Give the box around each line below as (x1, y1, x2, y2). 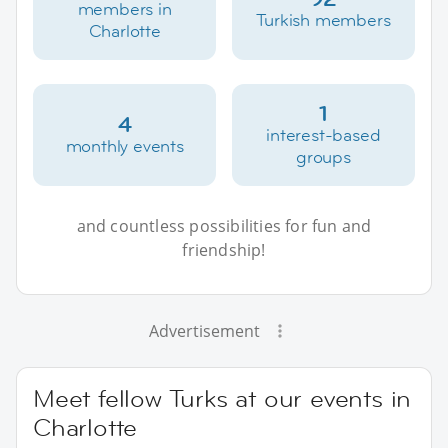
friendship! (182, 238, 266, 261)
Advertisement (148, 319, 260, 342)
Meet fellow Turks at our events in (33, 382, 412, 414)
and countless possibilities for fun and (76, 214, 372, 237)
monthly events (65, 134, 184, 157)
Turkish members (256, 8, 391, 31)
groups (295, 145, 351, 168)
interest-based (266, 123, 381, 146)
